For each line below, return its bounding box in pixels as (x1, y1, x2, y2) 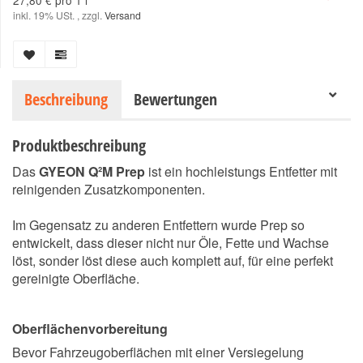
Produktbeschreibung (12, 135, 146, 156)
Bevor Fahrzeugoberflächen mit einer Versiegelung (12, 343, 304, 361)
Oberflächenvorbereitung (12, 319, 168, 338)
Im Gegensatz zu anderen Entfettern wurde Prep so (12, 216, 305, 234)
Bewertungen (134, 88, 217, 110)
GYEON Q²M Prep (39, 162, 145, 181)
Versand (105, 8, 141, 22)
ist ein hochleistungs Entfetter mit (145, 162, 337, 181)
